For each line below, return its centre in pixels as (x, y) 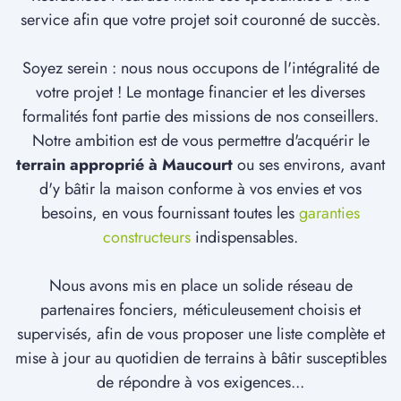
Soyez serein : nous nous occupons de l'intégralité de (200, 68)
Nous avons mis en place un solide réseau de (200, 286)
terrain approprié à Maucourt (124, 165)
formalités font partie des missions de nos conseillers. (200, 117)
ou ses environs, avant (309, 165)
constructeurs (147, 238)
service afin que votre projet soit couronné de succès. (200, 20)
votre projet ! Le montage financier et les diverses (200, 93)
